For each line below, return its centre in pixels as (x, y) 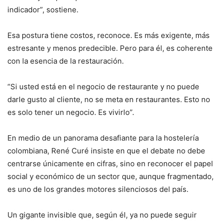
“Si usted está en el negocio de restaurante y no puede (103, 86)
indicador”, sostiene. (43, 9)
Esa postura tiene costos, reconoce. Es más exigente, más (109, 35)
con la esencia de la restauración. (66, 61)
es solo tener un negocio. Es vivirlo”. (71, 112)
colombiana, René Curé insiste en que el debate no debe (106, 150)
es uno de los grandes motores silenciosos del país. (98, 189)
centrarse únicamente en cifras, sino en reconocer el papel (110, 163)
